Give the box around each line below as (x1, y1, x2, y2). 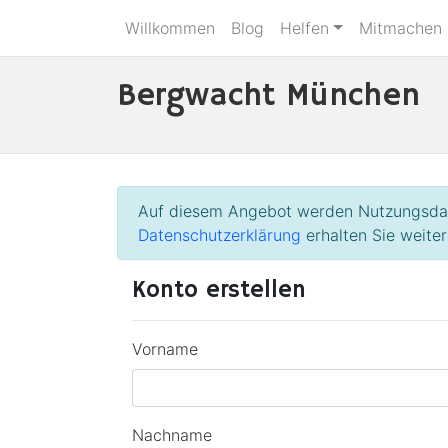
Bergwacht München (117, 76, 420, 116)
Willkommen (125, 18, 215, 38)
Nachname (132, 425, 212, 445)
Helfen (280, 18, 329, 38)
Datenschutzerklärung (138, 225, 301, 245)
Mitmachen (358, 18, 442, 38)
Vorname (132, 339, 198, 359)
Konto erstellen (132, 275, 306, 305)
